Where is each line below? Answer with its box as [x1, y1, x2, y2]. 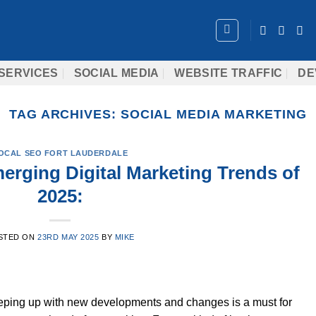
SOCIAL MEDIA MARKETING [120, 107, 308, 121]
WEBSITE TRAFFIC [174, 67, 283, 79]
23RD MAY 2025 [37, 232, 99, 241]
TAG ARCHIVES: [8, 107, 121, 121]
